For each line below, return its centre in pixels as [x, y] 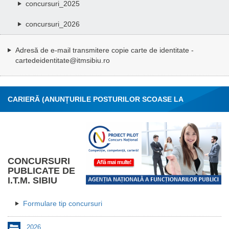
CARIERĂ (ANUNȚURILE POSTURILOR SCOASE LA [95, 99]
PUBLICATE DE [41, 170]
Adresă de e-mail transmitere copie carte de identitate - [105, 50]
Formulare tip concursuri [63, 203]
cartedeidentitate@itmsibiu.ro [63, 60]
